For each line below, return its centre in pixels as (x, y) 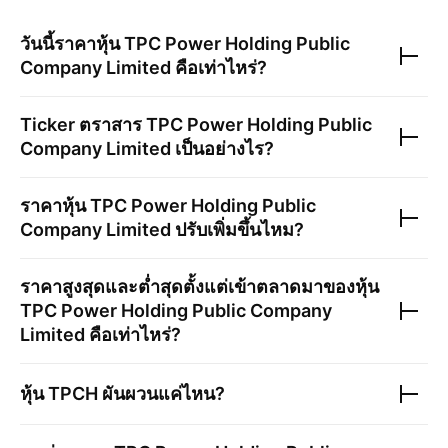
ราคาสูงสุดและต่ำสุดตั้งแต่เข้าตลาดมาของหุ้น (199, 286)
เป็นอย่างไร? (222, 148)
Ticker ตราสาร (83, 124)
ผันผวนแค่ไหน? (161, 393)
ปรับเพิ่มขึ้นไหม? (237, 229)
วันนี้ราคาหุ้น (72, 43)
